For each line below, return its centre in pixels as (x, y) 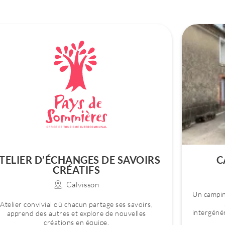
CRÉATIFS (76, 170)
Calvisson (83, 185)
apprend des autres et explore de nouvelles (76, 213)
